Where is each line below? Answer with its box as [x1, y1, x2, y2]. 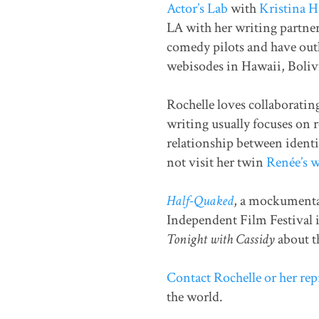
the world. [166, 288, 223, 307]
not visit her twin [166, 153, 266, 172]
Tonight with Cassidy [166, 230, 275, 249]
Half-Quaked [166, 192, 234, 211]
